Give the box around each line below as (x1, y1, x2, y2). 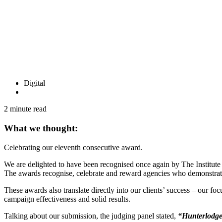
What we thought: (4, 122, 78, 133)
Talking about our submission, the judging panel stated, (4, 211, 178, 220)
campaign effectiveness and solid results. (4, 194, 130, 203)
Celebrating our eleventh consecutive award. (4, 143, 143, 152)
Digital (24, 79, 45, 88)
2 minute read (4, 105, 47, 113)
